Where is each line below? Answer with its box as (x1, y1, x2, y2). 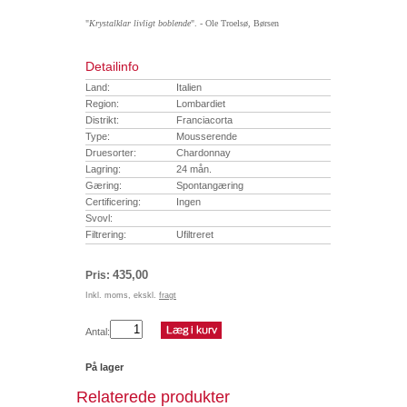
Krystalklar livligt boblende (89, 18, 191, 29)
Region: (85, 97, 119, 109)
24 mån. (176, 163, 212, 174)
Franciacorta (176, 114, 233, 125)
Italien (176, 81, 202, 93)
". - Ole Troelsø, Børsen (191, 18, 279, 29)
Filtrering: (85, 228, 126, 240)
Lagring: (85, 163, 121, 174)
